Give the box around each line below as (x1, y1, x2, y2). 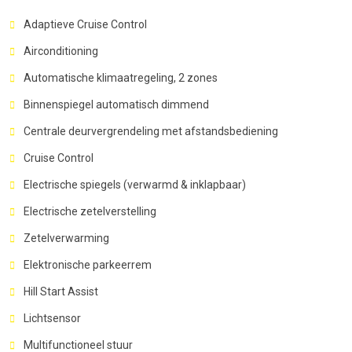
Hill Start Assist (24, 284, 98, 298)
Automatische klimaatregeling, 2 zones (24, 71, 218, 84)
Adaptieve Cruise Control (24, 17, 147, 31)
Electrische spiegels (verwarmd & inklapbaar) (24, 178, 246, 191)
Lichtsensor (24, 311, 81, 324)
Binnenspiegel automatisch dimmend (24, 97, 209, 111)
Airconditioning (24, 44, 98, 57)
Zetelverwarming (24, 231, 109, 244)
